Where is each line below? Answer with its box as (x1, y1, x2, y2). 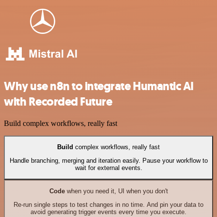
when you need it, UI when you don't (64, 187, 168, 195)
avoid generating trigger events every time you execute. (31, 208, 186, 216)
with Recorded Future (4, 93, 112, 109)
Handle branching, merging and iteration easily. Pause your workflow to (9, 157, 208, 165)
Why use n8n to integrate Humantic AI (4, 78, 194, 94)
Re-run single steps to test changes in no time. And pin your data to (14, 201, 203, 209)
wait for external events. (75, 164, 142, 172)
